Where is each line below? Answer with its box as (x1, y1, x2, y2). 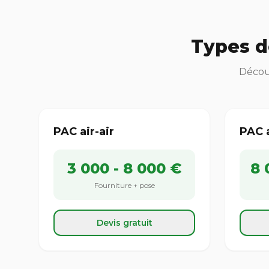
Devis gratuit (96, 217, 153, 228)
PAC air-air (53, 125, 114, 138)
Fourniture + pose (94, 181, 155, 190)
